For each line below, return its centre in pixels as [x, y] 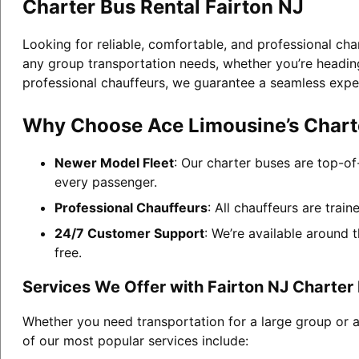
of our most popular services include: [135, 340]
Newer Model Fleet [114, 162]
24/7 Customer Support [129, 233]
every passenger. [105, 182]
